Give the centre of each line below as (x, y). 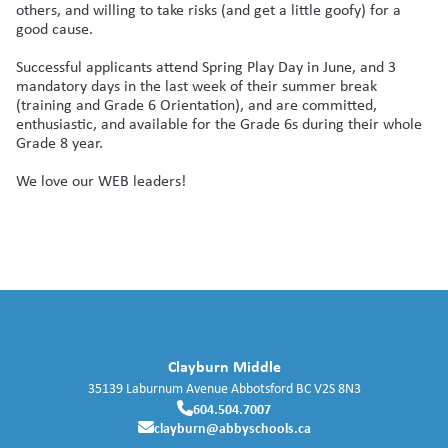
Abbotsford (261, 387)
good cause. (56, 28)
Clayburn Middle (224, 365)
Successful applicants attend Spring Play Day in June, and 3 (206, 66)
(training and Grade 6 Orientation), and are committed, (196, 104)
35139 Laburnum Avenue (157, 387)
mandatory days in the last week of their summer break (196, 85)
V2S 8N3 (337, 387)
